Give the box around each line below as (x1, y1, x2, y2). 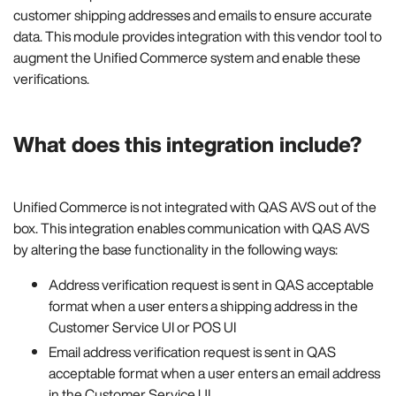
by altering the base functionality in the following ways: (13, 238, 338, 260)
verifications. (13, 67, 89, 89)
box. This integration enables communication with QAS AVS (13, 217, 369, 239)
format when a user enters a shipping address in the (49, 294, 358, 316)
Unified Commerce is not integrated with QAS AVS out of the (13, 195, 377, 217)
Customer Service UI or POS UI (49, 316, 236, 338)
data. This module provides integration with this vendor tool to (13, 25, 382, 47)
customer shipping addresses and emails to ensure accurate (13, 4, 372, 26)
